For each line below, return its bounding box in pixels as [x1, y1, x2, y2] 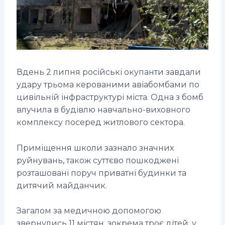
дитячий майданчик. [16, 180, 109, 190]
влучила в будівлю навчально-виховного [16, 105, 190, 115]
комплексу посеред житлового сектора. [16, 118, 187, 128]
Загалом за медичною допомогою [16, 206, 161, 216]
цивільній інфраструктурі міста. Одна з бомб [16, 92, 203, 102]
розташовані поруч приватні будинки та [16, 168, 186, 178]
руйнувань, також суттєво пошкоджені [16, 155, 179, 165]
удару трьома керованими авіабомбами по [16, 80, 199, 90]
